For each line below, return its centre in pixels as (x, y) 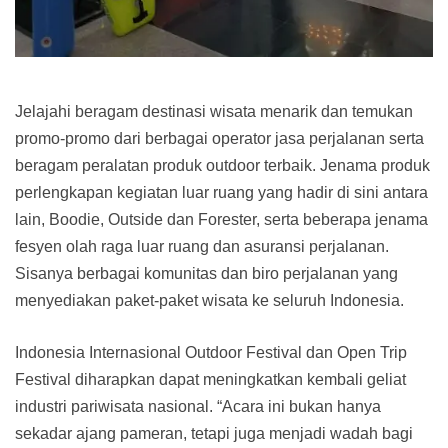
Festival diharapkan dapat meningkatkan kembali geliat (210, 379)
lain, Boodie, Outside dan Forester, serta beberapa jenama (221, 219)
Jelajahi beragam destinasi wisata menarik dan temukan (214, 111)
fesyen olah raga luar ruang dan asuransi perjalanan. (202, 246)
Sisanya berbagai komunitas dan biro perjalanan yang (206, 273)
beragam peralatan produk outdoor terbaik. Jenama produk (222, 165)
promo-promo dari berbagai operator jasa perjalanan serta (219, 138)
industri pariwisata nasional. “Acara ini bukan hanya (198, 406)
